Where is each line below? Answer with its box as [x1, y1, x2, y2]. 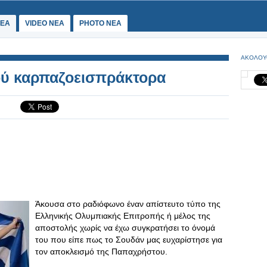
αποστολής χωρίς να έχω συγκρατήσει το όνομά [35, 223, 215, 232]
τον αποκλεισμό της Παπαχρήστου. [35, 247, 167, 256]
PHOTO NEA [79, 19, 122, 27]
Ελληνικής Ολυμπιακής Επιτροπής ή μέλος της [35, 211, 210, 221]
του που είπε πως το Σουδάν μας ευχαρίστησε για [35, 235, 222, 244]
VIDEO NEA [25, 19, 64, 27]
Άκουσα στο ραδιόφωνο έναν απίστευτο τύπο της [35, 199, 221, 209]
